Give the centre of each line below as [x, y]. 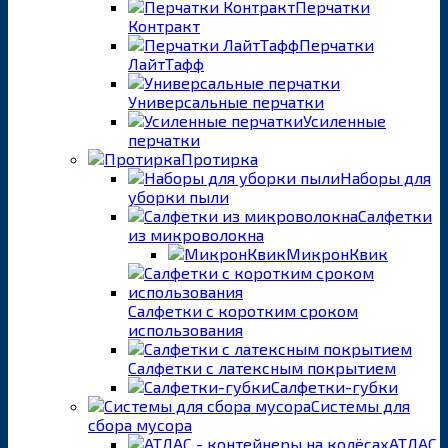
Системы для [360, 405]
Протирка [219, 158]
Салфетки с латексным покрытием [262, 367]
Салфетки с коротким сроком [243, 310]
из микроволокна [196, 234]
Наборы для [385, 177]
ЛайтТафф [166, 63]
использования [185, 329]
